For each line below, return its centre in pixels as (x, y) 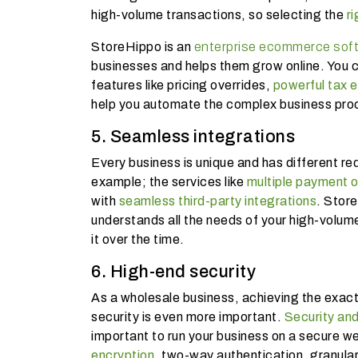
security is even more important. (188, 316)
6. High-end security (173, 271)
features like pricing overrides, (182, 85)
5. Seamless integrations (193, 136)
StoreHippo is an (143, 46)
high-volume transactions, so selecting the (219, 14)
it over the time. (138, 239)
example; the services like (169, 181)
